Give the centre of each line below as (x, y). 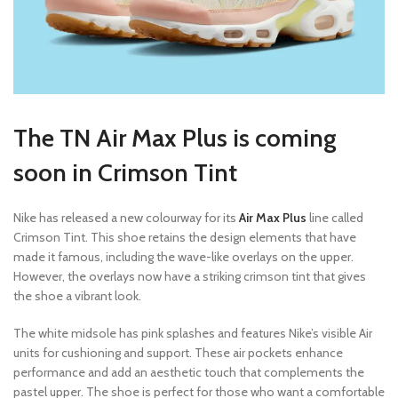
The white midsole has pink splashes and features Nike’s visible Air (193, 333)
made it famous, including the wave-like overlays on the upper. (183, 256)
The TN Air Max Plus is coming (175, 137)
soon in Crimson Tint (125, 172)
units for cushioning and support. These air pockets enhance (178, 352)
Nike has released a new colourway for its (126, 217)
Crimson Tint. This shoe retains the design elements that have (185, 237)
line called (335, 217)
